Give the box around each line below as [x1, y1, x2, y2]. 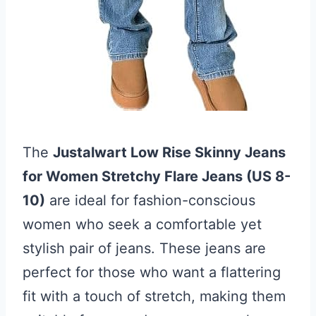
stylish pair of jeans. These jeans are [23, 239, 266, 257]
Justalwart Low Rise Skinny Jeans [53, 143, 286, 161]
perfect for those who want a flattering [23, 263, 281, 281]
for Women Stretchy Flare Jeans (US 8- [23, 167, 291, 185]
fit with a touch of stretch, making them [23, 287, 286, 305]
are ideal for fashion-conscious [45, 191, 255, 209]
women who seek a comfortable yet [23, 215, 262, 233]
